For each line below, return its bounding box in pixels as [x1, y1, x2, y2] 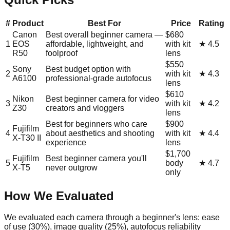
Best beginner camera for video [46, 94, 159, 103]
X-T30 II [12, 133, 41, 142]
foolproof [46, 48, 78, 57]
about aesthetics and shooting [46, 128, 155, 138]
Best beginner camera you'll [46, 154, 147, 163]
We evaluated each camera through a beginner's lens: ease [4, 213, 220, 222]
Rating [199, 18, 224, 28]
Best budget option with [46, 64, 131, 73]
